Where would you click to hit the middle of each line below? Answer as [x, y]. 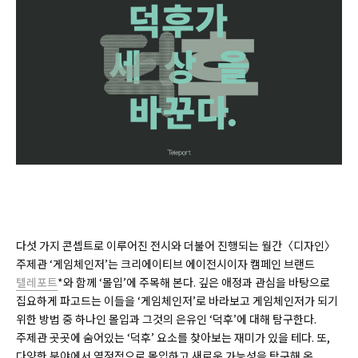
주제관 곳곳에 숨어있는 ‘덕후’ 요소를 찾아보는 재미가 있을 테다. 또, [173, 338]
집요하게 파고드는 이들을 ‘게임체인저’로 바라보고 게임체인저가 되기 [177, 301]
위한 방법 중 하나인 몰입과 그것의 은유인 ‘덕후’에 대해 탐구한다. [166, 319]
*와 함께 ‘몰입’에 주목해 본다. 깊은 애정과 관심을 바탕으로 [194, 282]
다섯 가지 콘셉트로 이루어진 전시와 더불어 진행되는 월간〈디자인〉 [176, 246]
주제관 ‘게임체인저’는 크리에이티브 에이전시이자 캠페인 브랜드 [165, 264]
